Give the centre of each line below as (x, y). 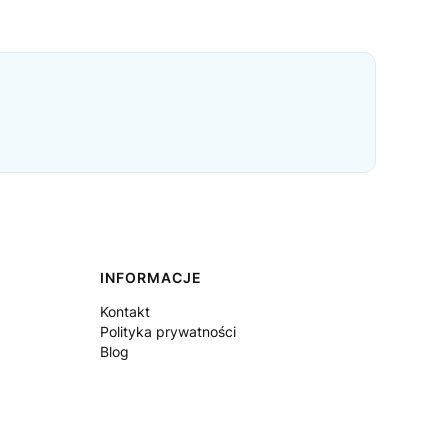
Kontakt (125, 311)
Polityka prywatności (168, 331)
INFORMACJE (151, 277)
